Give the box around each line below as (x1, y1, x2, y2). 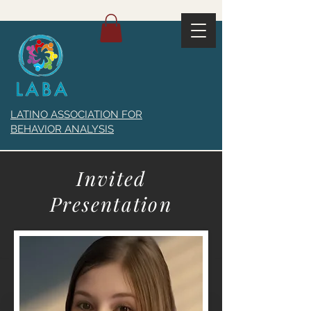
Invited (76, 165, 146, 191)
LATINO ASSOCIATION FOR (10, 108, 142, 121)
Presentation (50, 191, 172, 217)
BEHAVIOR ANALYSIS (10, 123, 114, 135)
